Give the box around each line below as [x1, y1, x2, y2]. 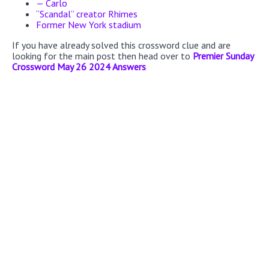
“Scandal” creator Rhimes [36, 7, 138, 20]
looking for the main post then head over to [12, 49, 193, 62]
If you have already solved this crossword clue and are [12, 38, 231, 51]
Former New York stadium [36, 18, 141, 31]
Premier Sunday [193, 49, 253, 62]
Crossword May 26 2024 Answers [12, 60, 146, 73]
